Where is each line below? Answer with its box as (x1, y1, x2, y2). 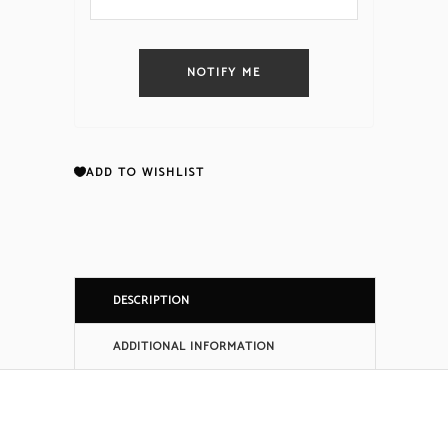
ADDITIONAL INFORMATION (113, 337, 275, 357)
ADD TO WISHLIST (86, 163, 205, 183)
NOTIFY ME (187, 62, 261, 82)
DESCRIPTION (113, 291, 190, 311)
